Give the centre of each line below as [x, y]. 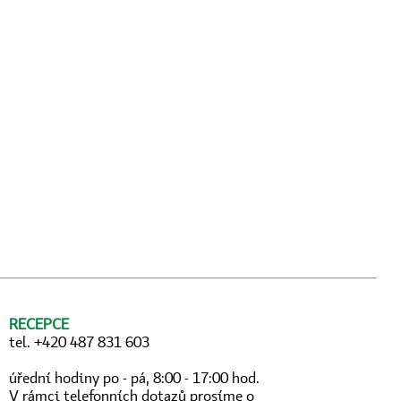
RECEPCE [38, 324]
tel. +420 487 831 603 [79, 342]
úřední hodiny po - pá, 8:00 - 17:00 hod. [134, 378]
